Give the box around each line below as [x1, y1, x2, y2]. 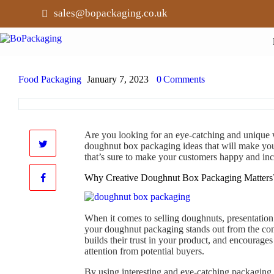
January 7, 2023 [87, 74, 152, 85]
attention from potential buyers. [84, 246, 204, 257]
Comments [163, 74, 206, 85]
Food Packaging [18, 74, 81, 85]
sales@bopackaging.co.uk [54, 7, 168, 20]
